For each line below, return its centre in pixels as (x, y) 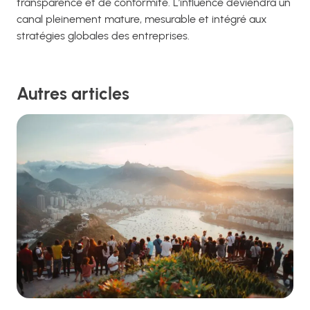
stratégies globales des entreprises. (103, 35)
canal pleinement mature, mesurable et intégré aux (142, 19)
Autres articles (73, 93)
